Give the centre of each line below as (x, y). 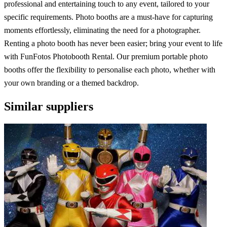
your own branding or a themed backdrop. (71, 83)
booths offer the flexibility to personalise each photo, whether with (110, 69)
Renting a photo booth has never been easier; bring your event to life (113, 43)
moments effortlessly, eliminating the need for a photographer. (102, 30)
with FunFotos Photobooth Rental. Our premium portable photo (106, 56)
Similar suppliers (49, 106)
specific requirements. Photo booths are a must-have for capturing (108, 17)
